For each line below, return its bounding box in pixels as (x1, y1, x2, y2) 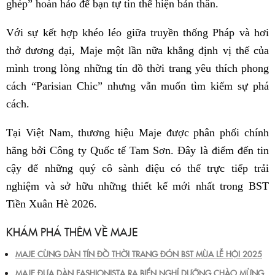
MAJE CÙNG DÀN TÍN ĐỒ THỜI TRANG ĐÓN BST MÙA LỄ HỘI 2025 (15, 247, 262, 259)
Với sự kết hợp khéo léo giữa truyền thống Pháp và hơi (6, 26, 269, 39)
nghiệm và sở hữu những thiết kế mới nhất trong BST (6, 179, 269, 192)
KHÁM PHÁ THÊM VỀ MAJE (6, 223, 137, 239)
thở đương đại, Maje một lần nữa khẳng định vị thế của (6, 44, 269, 56)
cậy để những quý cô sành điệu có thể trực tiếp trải (6, 161, 269, 174)
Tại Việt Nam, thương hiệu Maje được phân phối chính (6, 126, 269, 139)
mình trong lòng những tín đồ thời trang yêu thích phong (6, 61, 269, 74)
